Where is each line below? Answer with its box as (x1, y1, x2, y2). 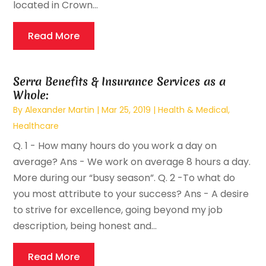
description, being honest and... (13, 219, 157, 233)
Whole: (13, 87, 49, 103)
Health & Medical (158, 104, 229, 116)
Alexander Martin (25, 104, 95, 116)
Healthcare (13, 120, 59, 132)
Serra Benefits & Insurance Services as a (13, 74, 226, 90)
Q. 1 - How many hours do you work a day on (13, 139, 217, 153)
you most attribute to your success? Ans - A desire (13, 187, 249, 201)
